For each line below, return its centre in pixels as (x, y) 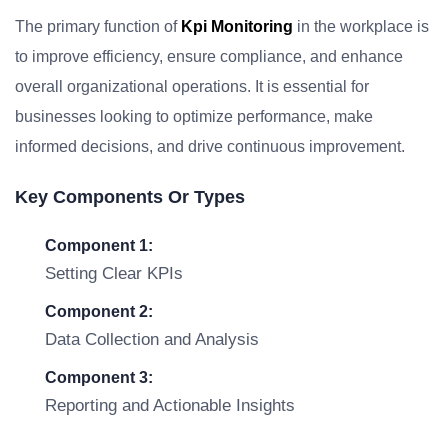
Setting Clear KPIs (114, 273)
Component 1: (99, 245)
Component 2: (99, 311)
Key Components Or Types (130, 197)
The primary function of (98, 26)
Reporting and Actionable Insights (170, 405)
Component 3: (99, 377)
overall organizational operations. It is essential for (192, 86)
